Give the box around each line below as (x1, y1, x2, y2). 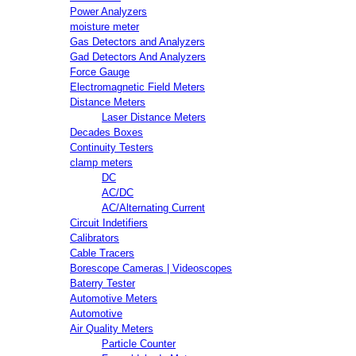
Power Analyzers (70, 5, 147, 17)
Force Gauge (70, 65, 130, 78)
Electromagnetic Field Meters (70, 80, 205, 93)
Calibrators (70, 231, 119, 244)
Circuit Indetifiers (70, 216, 148, 229)
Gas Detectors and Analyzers (70, 35, 205, 48)
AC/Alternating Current (102, 201, 205, 214)
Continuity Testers (70, 141, 153, 153)
